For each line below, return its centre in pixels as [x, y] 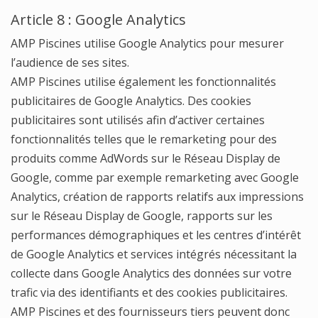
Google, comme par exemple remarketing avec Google [155, 177]
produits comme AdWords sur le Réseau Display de [146, 158]
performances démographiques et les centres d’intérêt [156, 235]
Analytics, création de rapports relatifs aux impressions [157, 197]
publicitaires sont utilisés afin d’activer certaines [138, 120]
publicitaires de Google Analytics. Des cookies [131, 101]
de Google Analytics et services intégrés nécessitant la [154, 254]
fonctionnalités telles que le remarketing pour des [144, 139]
